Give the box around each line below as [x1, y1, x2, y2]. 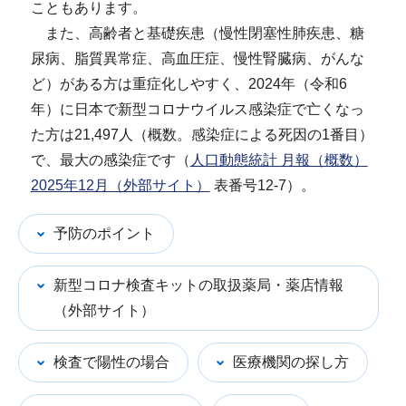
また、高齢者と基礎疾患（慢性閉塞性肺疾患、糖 [30, 25, 364, 41]
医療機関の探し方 [233, 353, 349, 370]
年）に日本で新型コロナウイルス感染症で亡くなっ [30, 101, 364, 117]
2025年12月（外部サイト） [30, 178, 210, 193]
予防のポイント [53, 225, 155, 241]
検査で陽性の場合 [53, 353, 169, 370]
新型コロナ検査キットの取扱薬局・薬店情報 [53, 276, 343, 293]
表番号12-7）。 [209, 178, 315, 193]
